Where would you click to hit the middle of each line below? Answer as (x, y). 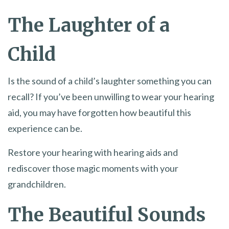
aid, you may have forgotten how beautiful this (99, 112)
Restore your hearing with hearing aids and (93, 152)
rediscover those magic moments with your (93, 168)
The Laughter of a (89, 25)
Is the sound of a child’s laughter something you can (110, 81)
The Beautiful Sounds (107, 215)
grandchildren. (37, 184)
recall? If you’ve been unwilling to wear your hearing (111, 96)
